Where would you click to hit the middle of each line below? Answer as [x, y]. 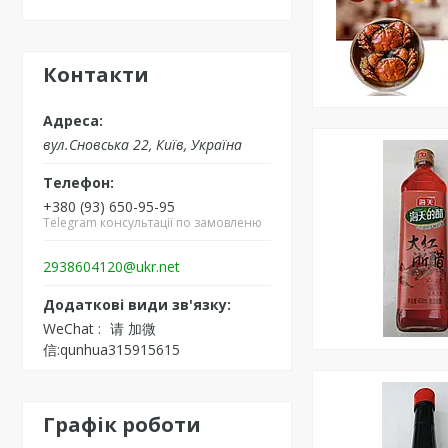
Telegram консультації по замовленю [152, 222]
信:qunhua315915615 [111, 349]
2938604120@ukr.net [111, 266]
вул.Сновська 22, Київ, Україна [142, 144]
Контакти [96, 74]
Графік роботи [122, 424]
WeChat [68, 328]
